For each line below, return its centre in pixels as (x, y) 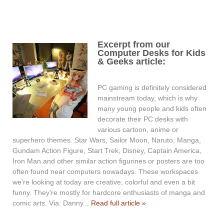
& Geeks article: (131, 62)
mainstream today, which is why (147, 98)
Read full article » (118, 203)
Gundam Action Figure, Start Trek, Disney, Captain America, (107, 150)
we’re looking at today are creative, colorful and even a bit (104, 182)
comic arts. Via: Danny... (52, 203)
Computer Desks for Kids (151, 53)
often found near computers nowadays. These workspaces (105, 171)
